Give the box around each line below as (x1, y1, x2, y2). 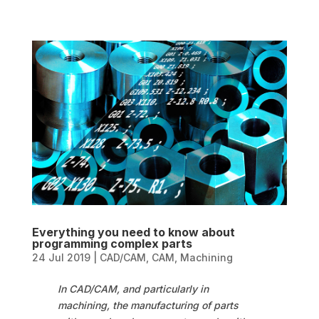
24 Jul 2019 (31, 251, 90, 264)
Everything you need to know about (31, 225, 235, 240)
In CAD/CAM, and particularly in (57, 283, 209, 296)
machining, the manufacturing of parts (57, 299, 239, 312)
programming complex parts (31, 236, 192, 251)
